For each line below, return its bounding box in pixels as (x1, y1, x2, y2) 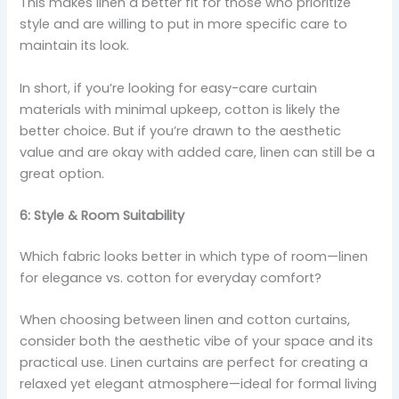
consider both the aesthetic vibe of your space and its (20, 332, 374, 351)
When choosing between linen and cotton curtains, (20, 311, 351, 330)
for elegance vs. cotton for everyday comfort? (20, 268, 322, 287)
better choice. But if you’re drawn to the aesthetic (20, 121, 342, 140)
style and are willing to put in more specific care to (20, 15, 348, 34)
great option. (20, 164, 105, 183)
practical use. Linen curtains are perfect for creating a (20, 354, 369, 372)
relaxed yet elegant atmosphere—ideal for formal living (20, 375, 378, 394)
